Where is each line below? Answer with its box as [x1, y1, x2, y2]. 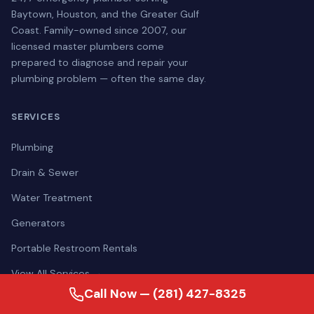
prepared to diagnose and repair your [11, 56, 188, 69]
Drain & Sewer [11, 166, 78, 179]
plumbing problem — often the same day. [11, 72, 206, 85]
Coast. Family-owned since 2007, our [11, 24, 186, 36]
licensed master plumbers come [11, 40, 164, 53]
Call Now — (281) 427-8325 [83, 286, 246, 301]
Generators [11, 217, 65, 229]
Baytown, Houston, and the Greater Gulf [11, 8, 199, 20]
